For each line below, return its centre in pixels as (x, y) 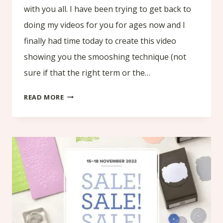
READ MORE (44, 97)
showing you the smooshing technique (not (105, 56)
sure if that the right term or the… (87, 72)
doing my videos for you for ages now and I (105, 25)
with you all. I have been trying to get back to (108, 9)
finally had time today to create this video (100, 41)
